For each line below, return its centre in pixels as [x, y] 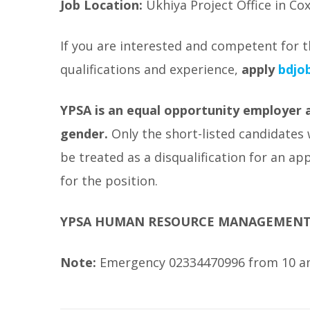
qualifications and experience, [151, 69]
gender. [84, 134]
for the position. [109, 181]
